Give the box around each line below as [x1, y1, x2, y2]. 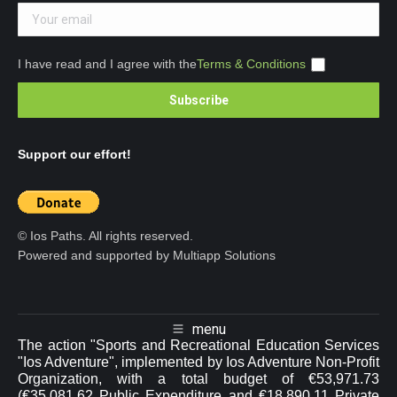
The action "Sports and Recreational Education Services [18, 337, 379, 353]
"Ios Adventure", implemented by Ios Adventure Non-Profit [18, 354, 379, 370]
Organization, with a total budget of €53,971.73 [18, 370, 379, 386]
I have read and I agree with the [18, 57, 197, 72]
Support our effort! [18, 147, 131, 162]
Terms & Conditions [197, 57, 306, 72]
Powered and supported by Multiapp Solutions [18, 248, 276, 263]
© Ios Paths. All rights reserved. [18, 229, 193, 244]
